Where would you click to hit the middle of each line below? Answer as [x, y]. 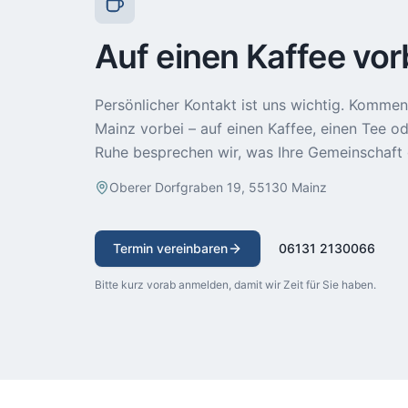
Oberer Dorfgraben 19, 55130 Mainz [218, 187]
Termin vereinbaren [170, 248]
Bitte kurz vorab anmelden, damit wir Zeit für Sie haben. [235, 285]
